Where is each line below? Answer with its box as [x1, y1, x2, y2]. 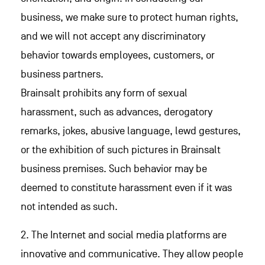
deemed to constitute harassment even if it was [21, 182, 232, 194]
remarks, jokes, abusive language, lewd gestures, [21, 125, 241, 137]
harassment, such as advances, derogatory [21, 106, 212, 118]
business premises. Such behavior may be [21, 163, 207, 175]
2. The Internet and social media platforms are [21, 229, 227, 241]
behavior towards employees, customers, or [21, 49, 215, 62]
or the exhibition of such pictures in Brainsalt [21, 144, 221, 156]
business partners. [21, 68, 104, 80]
